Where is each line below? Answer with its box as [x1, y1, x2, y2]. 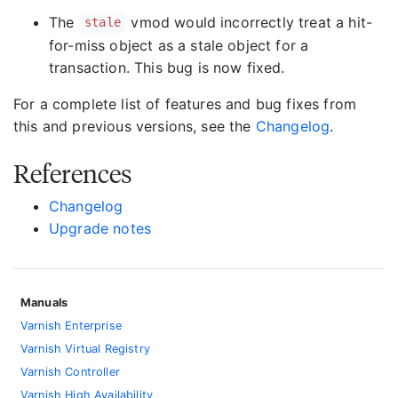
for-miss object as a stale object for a [49, 36, 309, 54]
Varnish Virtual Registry [20, 342, 150, 356]
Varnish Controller [20, 365, 120, 379]
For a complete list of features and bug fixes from [13, 94, 357, 113]
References [13, 158, 132, 190]
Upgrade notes [49, 219, 152, 238]
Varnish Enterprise [20, 319, 122, 333]
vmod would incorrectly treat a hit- [126, 12, 372, 31]
